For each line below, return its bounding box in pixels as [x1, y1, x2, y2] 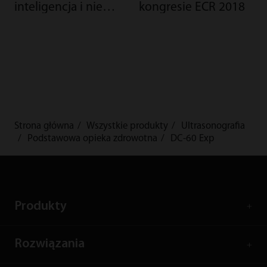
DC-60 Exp [170, 133, 215, 144]
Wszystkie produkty [86, 121, 168, 132]
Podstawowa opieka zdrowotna [27, 133, 157, 144]
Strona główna [14, 121, 74, 132]
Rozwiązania [14, 238, 85, 251]
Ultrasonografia [181, 121, 245, 132]
